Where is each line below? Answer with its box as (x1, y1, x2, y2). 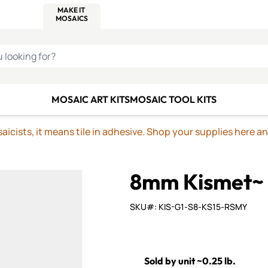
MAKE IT (57, 5, 86, 14)
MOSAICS (55, 14, 88, 23)
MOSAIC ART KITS (51, 93, 130, 105)
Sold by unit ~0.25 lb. (144, 255, 236, 267)
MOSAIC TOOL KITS (130, 93, 217, 105)
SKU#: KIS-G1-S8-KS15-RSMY (130, 201, 248, 212)
